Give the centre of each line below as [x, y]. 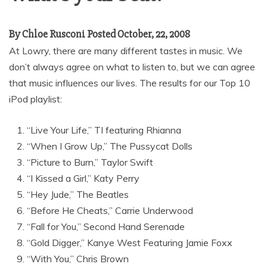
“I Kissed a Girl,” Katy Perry [83, 178]
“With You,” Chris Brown [78, 259]
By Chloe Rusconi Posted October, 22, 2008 [100, 34]
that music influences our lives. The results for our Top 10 [130, 83]
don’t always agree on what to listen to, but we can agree [132, 67]
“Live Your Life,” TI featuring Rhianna [104, 130]
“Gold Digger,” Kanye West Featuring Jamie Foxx [130, 243]
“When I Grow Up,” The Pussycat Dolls [110, 146]
